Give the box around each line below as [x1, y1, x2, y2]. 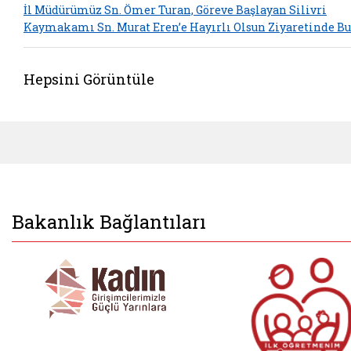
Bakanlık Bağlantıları [12, 208, 206, 234]
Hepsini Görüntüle [24, 69, 154, 89]
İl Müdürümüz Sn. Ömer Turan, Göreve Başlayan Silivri [24, 2, 327, 18]
